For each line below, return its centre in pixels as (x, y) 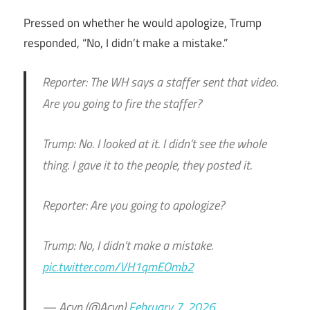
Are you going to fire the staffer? (121, 103)
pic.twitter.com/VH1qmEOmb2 (118, 266)
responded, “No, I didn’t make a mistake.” (126, 43)
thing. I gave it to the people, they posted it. (147, 165)
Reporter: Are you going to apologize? (133, 205)
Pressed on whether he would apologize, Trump (143, 23)
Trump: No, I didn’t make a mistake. (127, 245)
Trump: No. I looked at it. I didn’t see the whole (154, 143)
